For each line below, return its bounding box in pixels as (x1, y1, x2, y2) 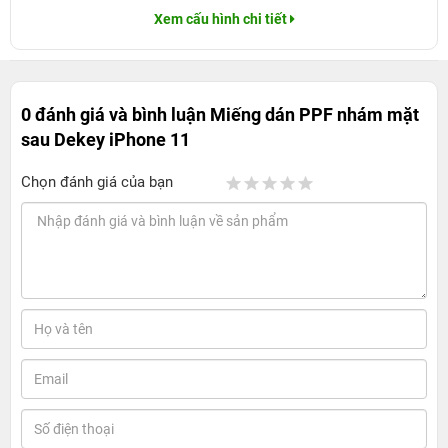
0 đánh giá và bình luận (21, 104, 210, 125)
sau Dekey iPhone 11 (21, 129, 190, 150)
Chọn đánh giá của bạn (21, 173, 173, 191)
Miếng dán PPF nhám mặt (210, 104, 419, 125)
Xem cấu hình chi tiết (153, 11, 287, 27)
